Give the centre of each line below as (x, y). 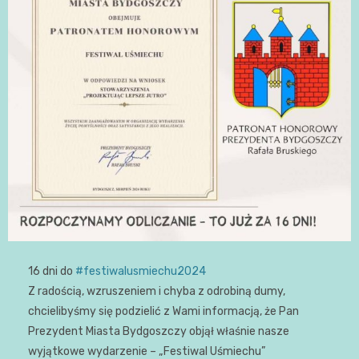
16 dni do (52, 272)
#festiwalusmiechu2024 (141, 272)
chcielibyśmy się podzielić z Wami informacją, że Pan (163, 312)
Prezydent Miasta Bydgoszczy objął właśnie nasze (159, 332)
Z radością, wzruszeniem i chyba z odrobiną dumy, (157, 292)
